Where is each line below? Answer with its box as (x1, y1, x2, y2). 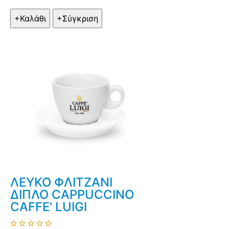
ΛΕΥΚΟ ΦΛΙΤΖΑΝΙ (10, 175, 112, 190)
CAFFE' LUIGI (10, 199, 87, 215)
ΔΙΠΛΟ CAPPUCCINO (10, 187, 134, 202)
